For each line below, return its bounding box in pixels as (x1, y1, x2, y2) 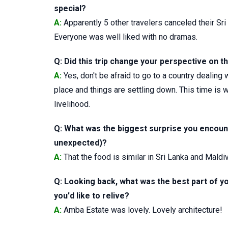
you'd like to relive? (54, 190, 129, 201)
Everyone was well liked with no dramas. (54, 32, 197, 42)
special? (54, 3, 86, 13)
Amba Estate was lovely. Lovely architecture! (62, 205, 222, 215)
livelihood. (54, 99, 90, 109)
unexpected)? (54, 137, 107, 148)
